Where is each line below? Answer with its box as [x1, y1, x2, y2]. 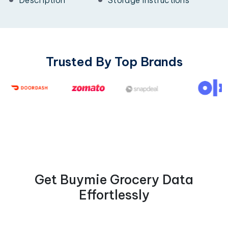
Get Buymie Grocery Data [35, 171, 193, 188]
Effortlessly [78, 186, 150, 203]
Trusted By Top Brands [45, 53, 183, 69]
